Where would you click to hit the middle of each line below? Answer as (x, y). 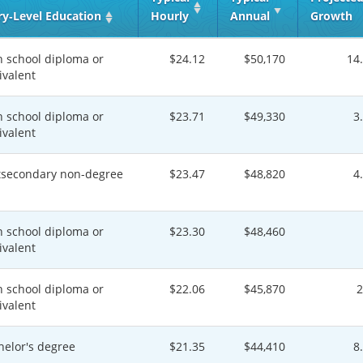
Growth (331, 16)
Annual (250, 16)
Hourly (170, 16)
